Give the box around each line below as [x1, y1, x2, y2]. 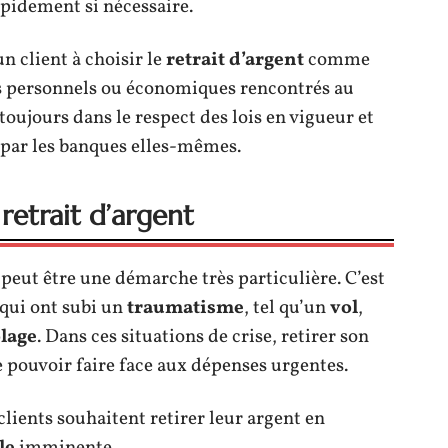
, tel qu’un [244, 295, 330, 321]
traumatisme [127, 295, 244, 321]
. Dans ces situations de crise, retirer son [37, 324, 369, 350]
